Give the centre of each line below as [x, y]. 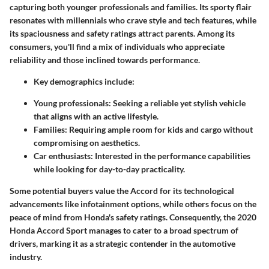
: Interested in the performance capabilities [171, 156]
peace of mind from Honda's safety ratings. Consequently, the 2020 [133, 217]
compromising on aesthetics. [87, 142]
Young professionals [71, 103]
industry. [26, 256]
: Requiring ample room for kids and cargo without [159, 129]
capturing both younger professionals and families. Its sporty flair [131, 7]
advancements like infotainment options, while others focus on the [133, 204]
